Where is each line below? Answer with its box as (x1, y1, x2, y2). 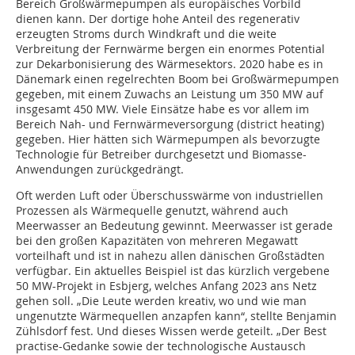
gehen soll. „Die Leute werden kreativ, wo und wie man (16, 293, 307, 309)
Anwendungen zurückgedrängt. (16, 162, 184, 177)
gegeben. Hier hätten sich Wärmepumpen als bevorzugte (16, 132, 320, 147)
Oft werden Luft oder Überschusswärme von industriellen (16, 188, 323, 204)
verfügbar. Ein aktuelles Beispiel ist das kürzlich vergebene (16, 263, 330, 279)
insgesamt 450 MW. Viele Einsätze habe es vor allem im (16, 101, 309, 117)
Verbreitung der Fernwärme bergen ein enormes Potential (16, 41, 325, 57)
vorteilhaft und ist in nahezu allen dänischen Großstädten (16, 248, 325, 264)
